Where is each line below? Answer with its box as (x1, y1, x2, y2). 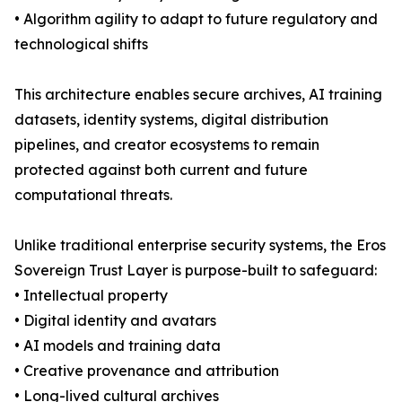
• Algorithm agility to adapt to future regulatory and (14, 10, 378, 29)
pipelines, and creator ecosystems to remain (14, 135, 319, 154)
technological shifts (14, 35, 148, 54)
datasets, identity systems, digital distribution (14, 110, 328, 129)
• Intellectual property (14, 286, 168, 305)
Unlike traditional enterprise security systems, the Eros (14, 236, 386, 255)
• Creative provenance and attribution (14, 362, 279, 380)
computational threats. (14, 186, 172, 205)
